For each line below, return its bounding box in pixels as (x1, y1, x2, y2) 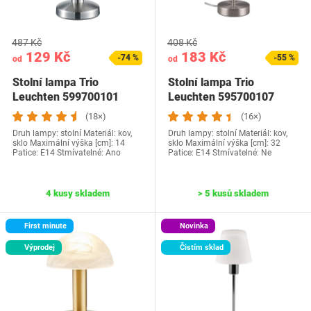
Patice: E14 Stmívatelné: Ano (12, 148, 121, 158)
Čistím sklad (177, 243, 224, 252)
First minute (22, 221, 67, 230)
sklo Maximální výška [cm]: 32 (168, 138, 280, 148)
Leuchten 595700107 (168, 90, 274, 103)
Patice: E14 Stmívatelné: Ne (168, 148, 271, 158)
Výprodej (22, 243, 55, 252)
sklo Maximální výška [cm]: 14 (12, 138, 125, 148)
